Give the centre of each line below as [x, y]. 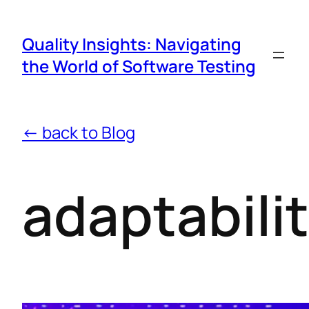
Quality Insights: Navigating [132, 44]
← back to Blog [79, 132]
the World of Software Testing [139, 66]
